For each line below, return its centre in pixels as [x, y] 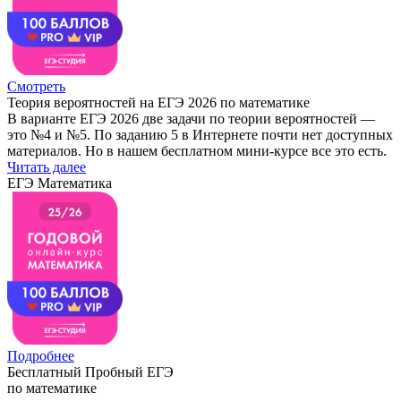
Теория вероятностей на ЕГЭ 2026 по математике [158, 102]
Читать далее [47, 166]
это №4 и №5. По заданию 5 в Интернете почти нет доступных [200, 134]
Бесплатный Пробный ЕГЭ [90, 371]
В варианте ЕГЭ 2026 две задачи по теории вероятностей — [191, 118]
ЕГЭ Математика [60, 183]
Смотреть [36, 86]
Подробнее [41, 355]
